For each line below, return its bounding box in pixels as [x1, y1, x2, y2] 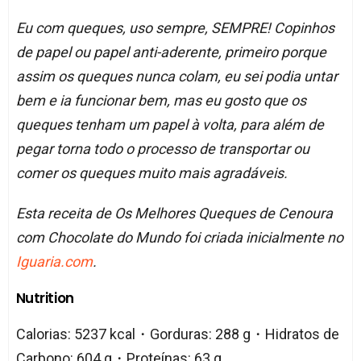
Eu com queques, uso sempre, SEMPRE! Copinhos [15, 19, 334, 37]
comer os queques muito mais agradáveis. [15, 164, 288, 182]
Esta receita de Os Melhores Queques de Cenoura [15, 205, 333, 222]
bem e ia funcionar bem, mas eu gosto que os [15, 92, 306, 110]
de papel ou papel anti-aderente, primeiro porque [15, 44, 326, 61]
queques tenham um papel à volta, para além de [15, 116, 324, 134]
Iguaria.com [15, 253, 93, 271]
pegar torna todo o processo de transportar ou [15, 140, 309, 158]
